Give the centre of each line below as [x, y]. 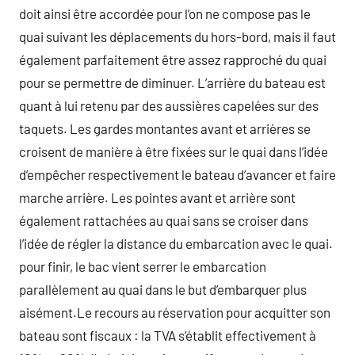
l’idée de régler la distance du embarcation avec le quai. [176, 243]
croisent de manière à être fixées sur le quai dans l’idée [174, 151]
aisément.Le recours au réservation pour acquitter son [175, 312]
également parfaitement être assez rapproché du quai [173, 59]
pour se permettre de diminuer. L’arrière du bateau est [172, 82]
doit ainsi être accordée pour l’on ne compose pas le [165, 13]
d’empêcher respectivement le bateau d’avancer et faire [177, 174]
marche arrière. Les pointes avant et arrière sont [157, 197]
